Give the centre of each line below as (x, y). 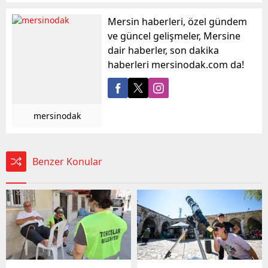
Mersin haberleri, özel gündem (177, 21)
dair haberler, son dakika (163, 50)
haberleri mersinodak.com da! (176, 64)
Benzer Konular (67, 161)
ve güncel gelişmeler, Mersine (174, 36)
